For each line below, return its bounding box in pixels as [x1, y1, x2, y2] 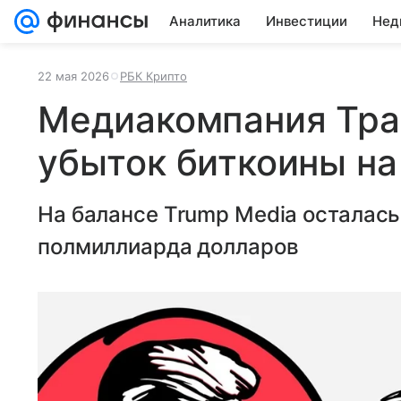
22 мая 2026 [38, 69, 109, 83]
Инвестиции [266, 13, 347, 30]
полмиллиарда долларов [38, 234, 299, 260]
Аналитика [169, 13, 241, 30]
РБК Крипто [120, 69, 187, 83]
